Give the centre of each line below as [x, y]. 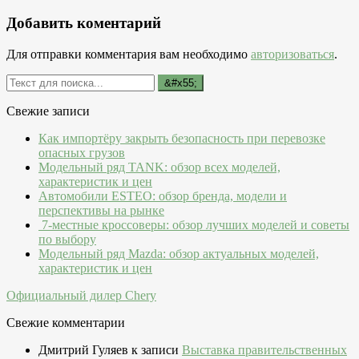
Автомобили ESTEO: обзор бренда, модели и [163, 196]
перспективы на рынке [101, 211]
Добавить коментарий [84, 23]
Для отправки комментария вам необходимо [129, 54]
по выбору [67, 240]
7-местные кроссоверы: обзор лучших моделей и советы [194, 225]
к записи [155, 350]
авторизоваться [292, 54]
